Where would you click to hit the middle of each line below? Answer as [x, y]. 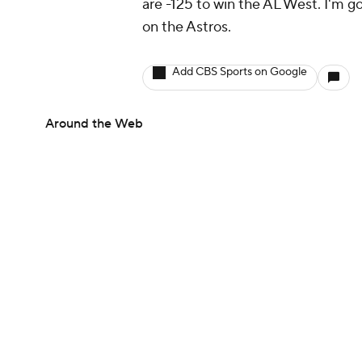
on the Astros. [187, 27]
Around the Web [94, 124]
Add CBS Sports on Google [240, 72]
